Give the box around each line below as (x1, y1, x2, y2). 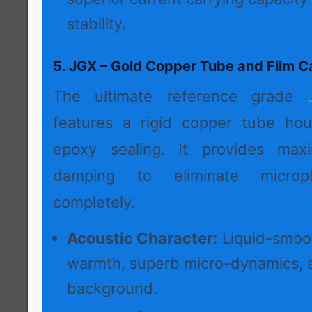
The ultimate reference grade (53, 87, 308, 106)
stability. (67, 15, 126, 33)
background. (67, 279, 157, 298)
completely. (53, 193, 135, 212)
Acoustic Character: (67, 229, 218, 248)
